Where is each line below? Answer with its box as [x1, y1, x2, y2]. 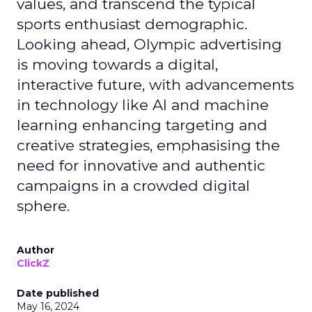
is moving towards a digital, [17, 56, 218, 73]
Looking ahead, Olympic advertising [17, 36, 282, 53]
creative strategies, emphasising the [17, 136, 280, 154]
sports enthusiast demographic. [17, 15, 247, 33]
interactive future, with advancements [17, 76, 294, 93]
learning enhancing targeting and [17, 116, 267, 134]
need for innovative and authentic [17, 157, 265, 174]
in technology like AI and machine [17, 96, 269, 114]
